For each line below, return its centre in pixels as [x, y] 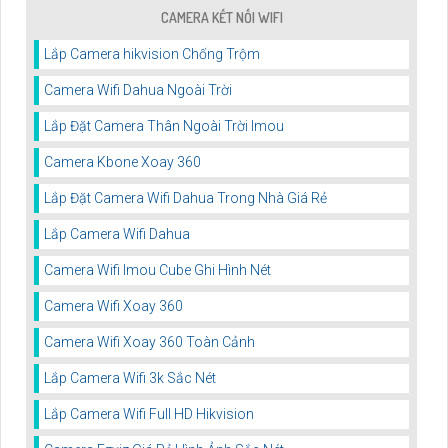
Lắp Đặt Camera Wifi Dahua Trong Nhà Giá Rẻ [185, 198]
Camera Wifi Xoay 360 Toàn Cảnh [149, 342]
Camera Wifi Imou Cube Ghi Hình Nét [157, 270]
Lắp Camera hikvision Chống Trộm [152, 54]
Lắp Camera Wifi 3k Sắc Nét [130, 378]
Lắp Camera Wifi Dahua [117, 234]
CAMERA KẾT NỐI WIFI [221, 18]
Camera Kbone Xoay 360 [122, 162]
